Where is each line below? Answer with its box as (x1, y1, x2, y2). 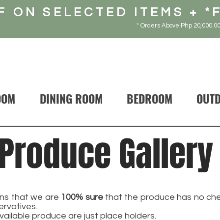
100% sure (61, 192, 103, 202)
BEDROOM (126, 90, 172, 108)
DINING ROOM (39, 90, 103, 108)
